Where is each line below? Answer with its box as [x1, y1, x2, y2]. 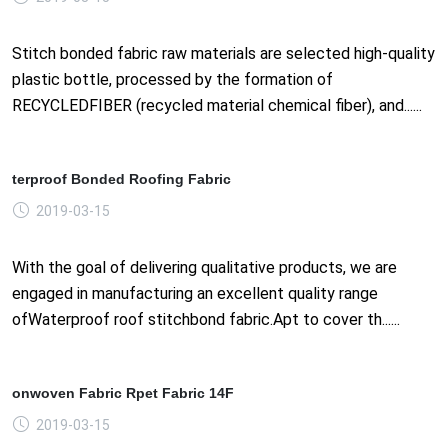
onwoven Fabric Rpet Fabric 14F [12, 384, 234, 401]
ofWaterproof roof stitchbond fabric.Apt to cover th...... [12, 309, 400, 329]
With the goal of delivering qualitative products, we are [12, 257, 397, 277]
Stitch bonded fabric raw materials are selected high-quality [12, 43, 435, 63]
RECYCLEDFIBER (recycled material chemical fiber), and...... [12, 95, 422, 115]
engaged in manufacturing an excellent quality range [12, 283, 378, 303]
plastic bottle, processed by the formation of [12, 69, 333, 89]
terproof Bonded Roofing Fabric [12, 170, 231, 187]
